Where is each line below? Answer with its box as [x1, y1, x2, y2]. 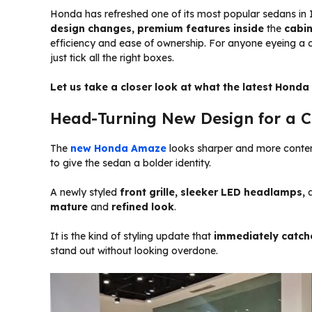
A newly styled [50, 186, 120, 199]
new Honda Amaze [70, 142, 166, 155]
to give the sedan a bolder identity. [50, 157, 211, 170]
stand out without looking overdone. [50, 244, 218, 258]
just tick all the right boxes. [50, 52, 174, 65]
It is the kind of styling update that [50, 230, 211, 243]
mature [50, 201, 91, 214]
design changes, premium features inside [50, 22, 264, 36]
